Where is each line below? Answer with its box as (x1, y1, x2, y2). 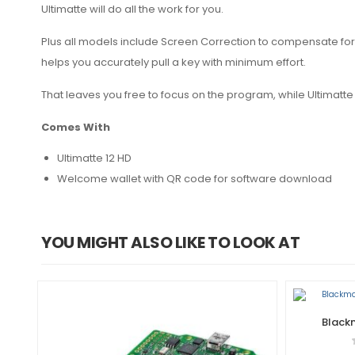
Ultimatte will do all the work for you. (41, 2, 223, 17)
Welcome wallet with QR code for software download (57, 171, 332, 187)
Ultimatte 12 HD (57, 151, 132, 166)
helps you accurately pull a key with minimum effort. (41, 55, 306, 71)
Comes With (41, 120, 113, 136)
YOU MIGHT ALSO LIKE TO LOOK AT (41, 231, 300, 254)
